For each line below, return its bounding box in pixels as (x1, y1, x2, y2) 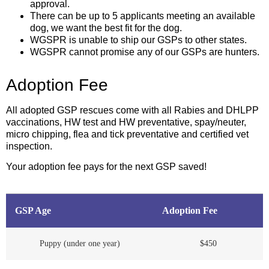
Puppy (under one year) (39, 239, 120, 249)
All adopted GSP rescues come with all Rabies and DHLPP (6, 104, 259, 115)
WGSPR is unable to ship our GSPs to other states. (30, 34, 247, 45)
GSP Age (15, 205, 51, 216)
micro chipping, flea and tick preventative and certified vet (6, 128, 249, 139)
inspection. (6, 141, 52, 151)
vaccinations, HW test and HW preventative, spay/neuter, (6, 116, 246, 127)
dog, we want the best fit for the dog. (30, 22, 187, 33)
